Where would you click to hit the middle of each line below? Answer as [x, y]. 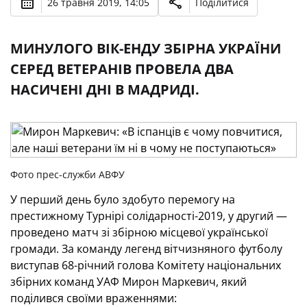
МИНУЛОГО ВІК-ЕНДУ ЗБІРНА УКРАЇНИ [146, 48]
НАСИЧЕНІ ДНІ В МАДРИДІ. [105, 89]
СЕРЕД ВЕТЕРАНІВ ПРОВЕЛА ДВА [122, 69]
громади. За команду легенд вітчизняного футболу [146, 249]
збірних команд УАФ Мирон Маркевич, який [128, 282]
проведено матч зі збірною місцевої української [139, 232]
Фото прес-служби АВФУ [67, 174]
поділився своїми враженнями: [94, 298]
